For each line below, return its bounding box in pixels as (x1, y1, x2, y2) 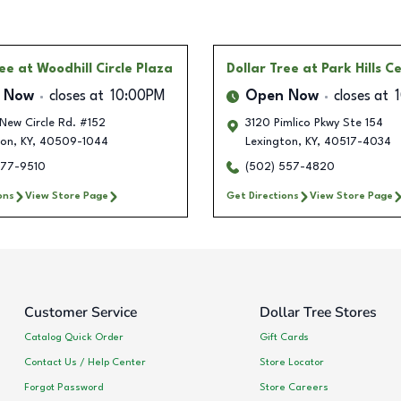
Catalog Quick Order (24, 331, 124, 343)
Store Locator (259, 356, 324, 368)
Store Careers (259, 381, 328, 393)
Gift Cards (259, 331, 309, 343)
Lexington (245, 136, 298, 149)
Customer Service (24, 303, 137, 323)
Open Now (245, 90, 319, 105)
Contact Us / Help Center (24, 356, 146, 368)
